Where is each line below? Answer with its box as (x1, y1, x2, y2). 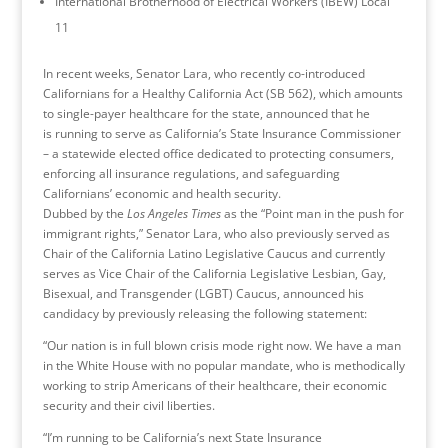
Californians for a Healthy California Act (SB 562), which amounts (42, 84, 403, 102)
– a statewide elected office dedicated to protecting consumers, (42, 144, 394, 162)
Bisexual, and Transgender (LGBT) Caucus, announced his (42, 284, 364, 302)
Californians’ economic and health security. (42, 184, 281, 202)
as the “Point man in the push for (220, 204, 404, 222)
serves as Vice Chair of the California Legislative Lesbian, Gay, (42, 264, 386, 282)
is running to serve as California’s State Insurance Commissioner (42, 124, 401, 142)
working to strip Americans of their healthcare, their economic (42, 376, 387, 394)
